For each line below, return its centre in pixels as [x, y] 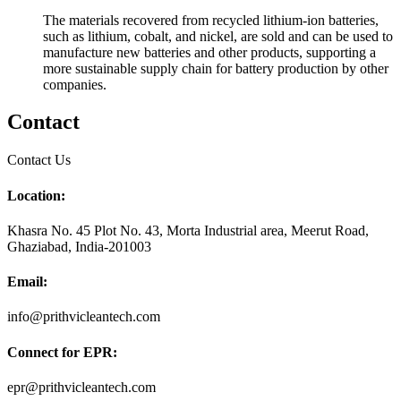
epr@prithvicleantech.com [81, 387]
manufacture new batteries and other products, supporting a [209, 52]
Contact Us [39, 160]
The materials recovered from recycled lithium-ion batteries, [211, 20]
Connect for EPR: [62, 352]
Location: [36, 195]
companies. [75, 84]
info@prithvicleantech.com [84, 317]
